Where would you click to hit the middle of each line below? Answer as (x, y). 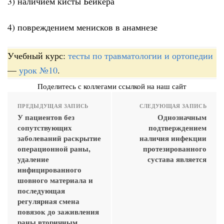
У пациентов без (46, 117)
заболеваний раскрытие (59, 138)
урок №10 (38, 70)
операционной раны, (54, 148)
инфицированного (49, 169)
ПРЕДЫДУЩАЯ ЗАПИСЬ (53, 106)
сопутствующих (45, 127)
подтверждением (177, 127)
